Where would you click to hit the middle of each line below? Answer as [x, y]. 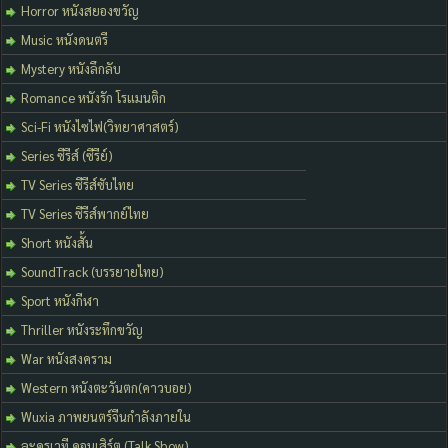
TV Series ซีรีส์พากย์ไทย [85, 214]
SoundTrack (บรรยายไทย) [92, 272]
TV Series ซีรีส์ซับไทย [77, 185]
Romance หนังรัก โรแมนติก [93, 98]
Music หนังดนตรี [64, 40]
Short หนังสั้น [57, 243]
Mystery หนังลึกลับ [71, 69]
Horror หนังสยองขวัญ [80, 11]
